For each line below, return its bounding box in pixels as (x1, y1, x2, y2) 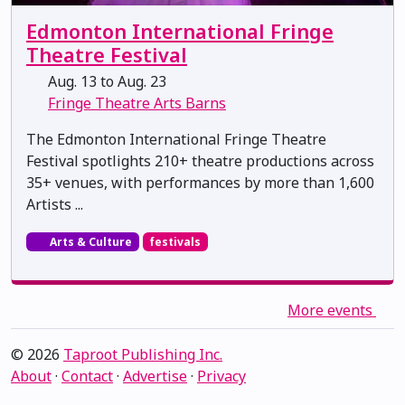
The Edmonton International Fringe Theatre (26, 128, 326, 149)
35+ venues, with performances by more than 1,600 (26, 172, 374, 193)
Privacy (197, 365, 246, 386)
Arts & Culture (46, 233, 132, 250)
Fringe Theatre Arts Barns (48, 92, 226, 113)
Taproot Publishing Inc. (63, 344, 222, 364)
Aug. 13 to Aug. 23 (44, 71, 166, 91)
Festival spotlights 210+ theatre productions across (26, 150, 374, 171)
